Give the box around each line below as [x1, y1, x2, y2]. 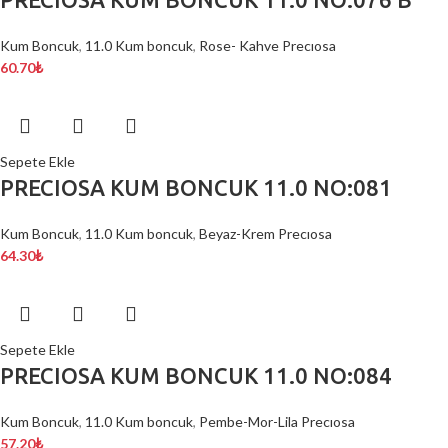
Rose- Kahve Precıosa [199, 37, 336, 55]
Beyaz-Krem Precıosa [199, 225, 332, 243]
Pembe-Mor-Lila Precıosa [199, 413, 355, 431]
